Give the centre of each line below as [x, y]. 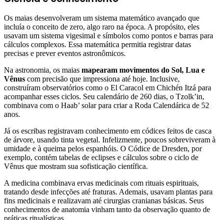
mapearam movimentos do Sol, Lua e [143, 70]
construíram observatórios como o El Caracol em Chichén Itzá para [108, 88]
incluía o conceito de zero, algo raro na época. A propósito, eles [102, 27]
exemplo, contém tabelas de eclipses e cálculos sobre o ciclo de [101, 158]
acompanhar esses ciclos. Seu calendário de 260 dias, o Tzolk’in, [104, 97]
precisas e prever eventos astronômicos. [65, 54]
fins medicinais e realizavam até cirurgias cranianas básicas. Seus [104, 201]
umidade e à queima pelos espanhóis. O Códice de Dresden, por [103, 149]
